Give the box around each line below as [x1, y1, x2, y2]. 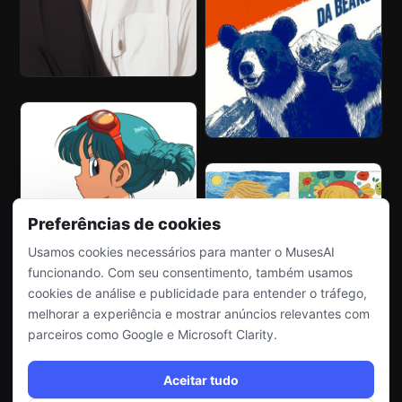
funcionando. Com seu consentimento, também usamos [28, 265, 353, 280]
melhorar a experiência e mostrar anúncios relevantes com [28, 306, 370, 321]
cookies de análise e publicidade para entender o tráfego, [28, 285, 367, 301]
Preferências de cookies [28, 214, 221, 233]
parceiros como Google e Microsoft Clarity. [28, 327, 277, 342]
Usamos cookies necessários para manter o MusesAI [28, 244, 335, 259]
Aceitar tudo [163, 371, 239, 388]
